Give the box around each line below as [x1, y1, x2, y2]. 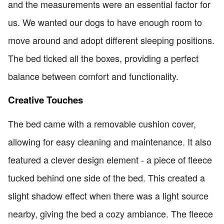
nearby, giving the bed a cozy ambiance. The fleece [8, 207, 213, 220]
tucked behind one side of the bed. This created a [8, 171, 205, 184]
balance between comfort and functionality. [8, 69, 178, 83]
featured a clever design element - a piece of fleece [8, 153, 212, 166]
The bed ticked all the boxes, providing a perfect [8, 51, 198, 65]
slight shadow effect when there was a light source [8, 189, 208, 202]
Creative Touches [8, 92, 83, 106]
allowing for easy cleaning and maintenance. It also [8, 135, 211, 148]
